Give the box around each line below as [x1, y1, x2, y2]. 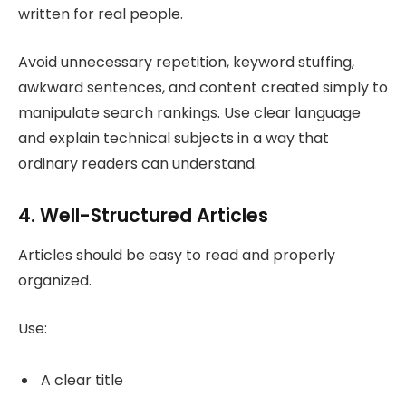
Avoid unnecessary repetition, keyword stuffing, [18, 52, 354, 73]
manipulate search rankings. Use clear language [18, 102, 361, 124]
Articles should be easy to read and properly [18, 245, 335, 266]
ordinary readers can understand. [18, 153, 257, 175]
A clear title [41, 369, 123, 391]
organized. [18, 270, 92, 292]
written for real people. [18, 4, 183, 25]
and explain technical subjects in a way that [18, 128, 329, 150]
